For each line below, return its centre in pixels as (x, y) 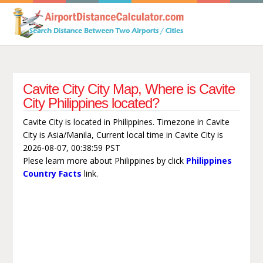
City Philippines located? (91, 103)
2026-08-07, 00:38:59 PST (71, 147)
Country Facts (52, 173)
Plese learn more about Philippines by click (104, 160)
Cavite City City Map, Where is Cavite (129, 89)
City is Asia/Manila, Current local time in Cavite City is (123, 134)
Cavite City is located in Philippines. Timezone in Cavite (126, 122)
